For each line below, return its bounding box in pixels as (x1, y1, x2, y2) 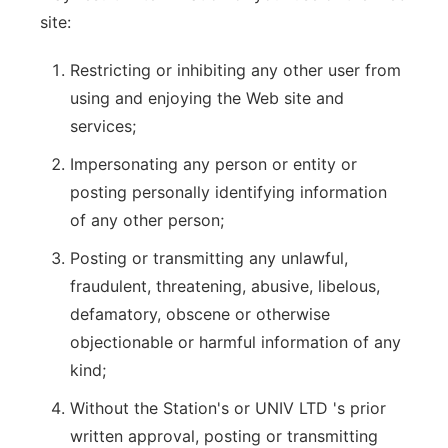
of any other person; (70, 210, 224, 230)
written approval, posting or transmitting (70, 426, 378, 446)
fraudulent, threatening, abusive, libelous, (70, 276, 380, 296)
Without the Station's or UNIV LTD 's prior (70, 398, 386, 418)
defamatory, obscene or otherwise (70, 304, 330, 324)
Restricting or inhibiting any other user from (70, 60, 401, 80)
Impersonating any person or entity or (70, 154, 357, 174)
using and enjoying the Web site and (70, 88, 344, 108)
